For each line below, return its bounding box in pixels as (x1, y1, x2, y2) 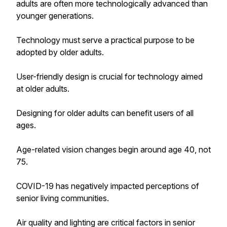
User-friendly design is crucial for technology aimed (16, 71, 203, 82)
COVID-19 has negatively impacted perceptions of (16, 181, 199, 191)
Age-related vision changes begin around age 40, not (16, 144, 211, 155)
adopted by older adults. (16, 47, 104, 57)
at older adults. (16, 84, 69, 94)
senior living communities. (16, 193, 109, 203)
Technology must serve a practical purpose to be (16, 35, 195, 45)
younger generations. (16, 11, 94, 21)
